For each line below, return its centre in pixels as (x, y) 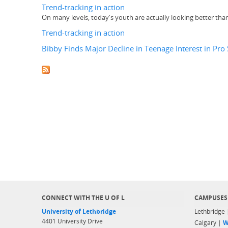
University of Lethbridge (79, 211)
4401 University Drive (72, 221)
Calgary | (209, 223)
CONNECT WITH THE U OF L (83, 198)
